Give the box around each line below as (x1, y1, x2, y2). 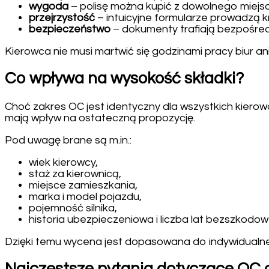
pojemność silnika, (29, 202, 117, 214)
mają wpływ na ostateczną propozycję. (5, 112, 195, 124)
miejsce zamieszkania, (29, 179, 138, 191)
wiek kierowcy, (29, 156, 98, 168)
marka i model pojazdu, (29, 190, 142, 202)
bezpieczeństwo (29, 23, 110, 35)
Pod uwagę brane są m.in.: (5, 134, 131, 146)
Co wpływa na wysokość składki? (5, 70, 244, 88)
